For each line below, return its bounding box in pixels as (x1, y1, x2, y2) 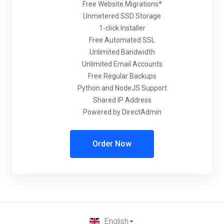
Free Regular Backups (87, 72, 156, 80)
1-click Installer (98, 24, 145, 32)
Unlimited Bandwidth (89, 48, 155, 56)
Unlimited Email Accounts (81, 60, 162, 68)
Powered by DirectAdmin (82, 108, 161, 116)
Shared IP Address (92, 96, 151, 104)
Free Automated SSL (89, 36, 155, 44)
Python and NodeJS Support (77, 84, 167, 92)
